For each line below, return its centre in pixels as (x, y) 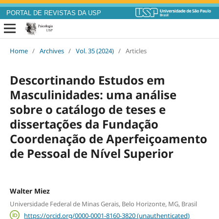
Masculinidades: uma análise (93, 95)
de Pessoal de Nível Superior (91, 153)
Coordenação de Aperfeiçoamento (108, 139)
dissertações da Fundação (84, 124)
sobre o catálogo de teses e (88, 109)
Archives (52, 51)
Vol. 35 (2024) (95, 51)
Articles (136, 51)
